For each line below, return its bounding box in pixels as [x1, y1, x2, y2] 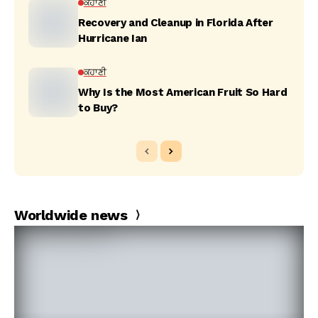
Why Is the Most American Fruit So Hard [78, 86, 287, 99]
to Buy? [78, 102, 118, 114]
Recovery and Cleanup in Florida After [78, 16, 273, 29]
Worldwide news [14, 207, 128, 224]
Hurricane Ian [78, 32, 148, 45]
